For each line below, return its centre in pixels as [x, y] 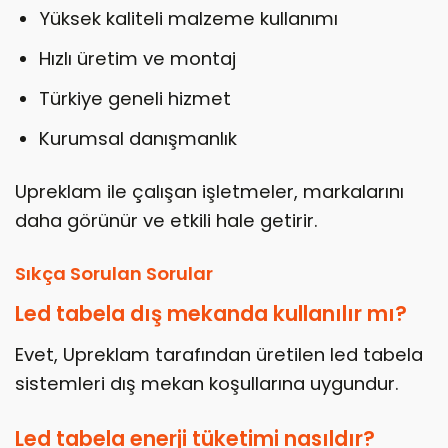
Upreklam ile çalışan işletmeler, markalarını [209, 192]
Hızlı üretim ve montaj [137, 59]
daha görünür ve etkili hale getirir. [166, 221]
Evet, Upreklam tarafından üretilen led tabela [219, 355]
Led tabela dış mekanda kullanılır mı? [211, 314]
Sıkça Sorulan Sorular [114, 273]
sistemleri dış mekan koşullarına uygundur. [207, 384]
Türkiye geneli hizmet [134, 99]
